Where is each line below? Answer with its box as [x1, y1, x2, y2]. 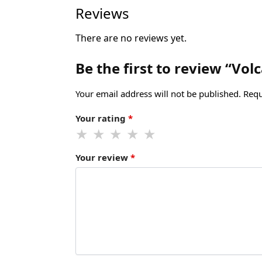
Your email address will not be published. [75, 88, 241, 100]
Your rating [75, 112, 128, 124]
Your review [75, 151, 130, 164]
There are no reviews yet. [75, 32, 187, 45]
